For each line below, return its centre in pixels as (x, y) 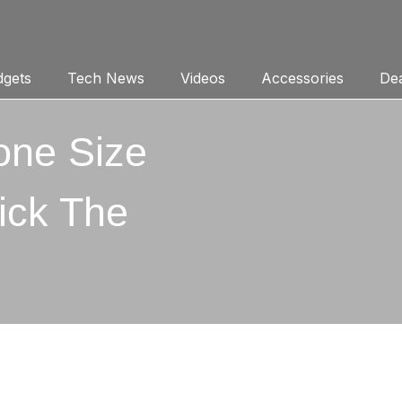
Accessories (302, 78)
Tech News (105, 78)
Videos (202, 78)
